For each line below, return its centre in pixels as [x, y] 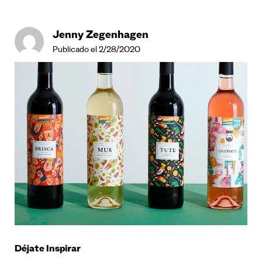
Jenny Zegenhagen [101, 36]
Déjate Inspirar [48, 250]
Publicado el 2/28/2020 [96, 51]
